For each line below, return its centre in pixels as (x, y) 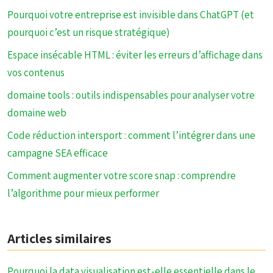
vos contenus (36, 73)
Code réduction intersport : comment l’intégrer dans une (131, 135)
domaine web (37, 113)
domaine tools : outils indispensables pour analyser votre (131, 95)
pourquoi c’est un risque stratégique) (88, 32)
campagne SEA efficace (58, 153)
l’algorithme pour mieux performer (83, 193)
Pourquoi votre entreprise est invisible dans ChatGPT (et (131, 15)
